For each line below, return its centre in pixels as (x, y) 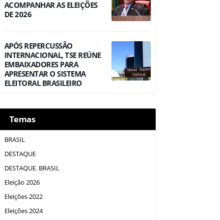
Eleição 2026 (22, 182)
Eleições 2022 (23, 196)
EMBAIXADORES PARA (41, 64)
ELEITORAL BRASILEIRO (43, 83)
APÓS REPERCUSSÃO (38, 46)
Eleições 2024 (23, 211)
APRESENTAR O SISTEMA (45, 74)
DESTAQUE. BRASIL (32, 168)
